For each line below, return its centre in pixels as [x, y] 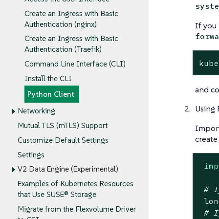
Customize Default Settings [63, 140]
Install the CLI [48, 79]
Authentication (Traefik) [63, 49]
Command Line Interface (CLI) [75, 64]
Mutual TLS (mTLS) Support [63, 126]
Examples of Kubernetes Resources [76, 184]
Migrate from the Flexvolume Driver [77, 209]
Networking [36, 111]
